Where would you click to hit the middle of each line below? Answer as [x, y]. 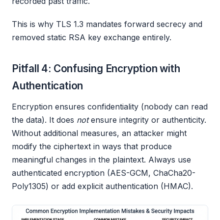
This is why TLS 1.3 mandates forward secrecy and [107, 24]
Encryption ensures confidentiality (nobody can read [110, 106]
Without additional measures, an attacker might [99, 133]
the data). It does [44, 120]
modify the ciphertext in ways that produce [92, 146]
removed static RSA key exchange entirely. [92, 37]
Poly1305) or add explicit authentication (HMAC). [102, 186]
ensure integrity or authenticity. [147, 120]
